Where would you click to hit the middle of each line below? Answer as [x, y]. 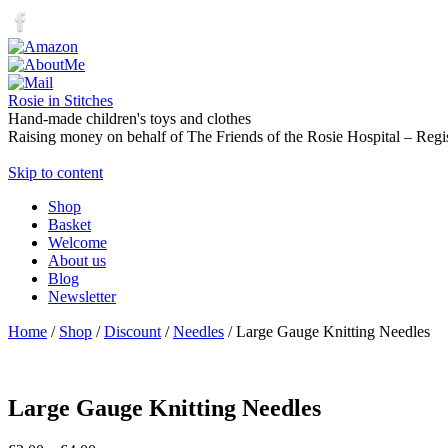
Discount [132, 331]
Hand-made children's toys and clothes [129, 118]
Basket [69, 224]
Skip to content [55, 172]
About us [77, 260]
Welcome [77, 242]
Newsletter [82, 296]
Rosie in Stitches [60, 100]
